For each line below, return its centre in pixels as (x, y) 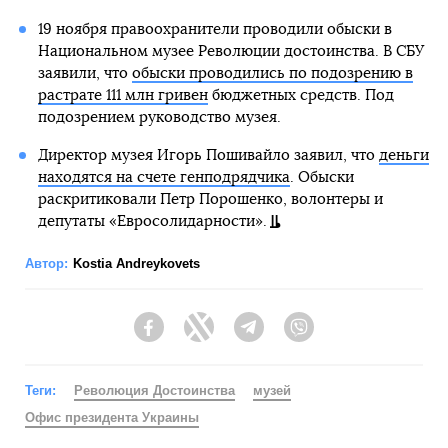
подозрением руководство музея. (159, 117)
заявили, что (84, 73)
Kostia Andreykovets (136, 263)
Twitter (235, 336)
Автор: (46, 263)
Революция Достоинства (154, 390)
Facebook (195, 336)
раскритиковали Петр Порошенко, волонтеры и (210, 199)
